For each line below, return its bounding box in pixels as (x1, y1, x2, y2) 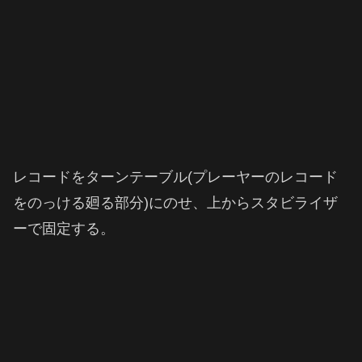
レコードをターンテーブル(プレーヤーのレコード (13, 169, 338, 186)
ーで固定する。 (13, 221, 115, 238)
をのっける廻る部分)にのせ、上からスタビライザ (13, 195, 338, 212)
